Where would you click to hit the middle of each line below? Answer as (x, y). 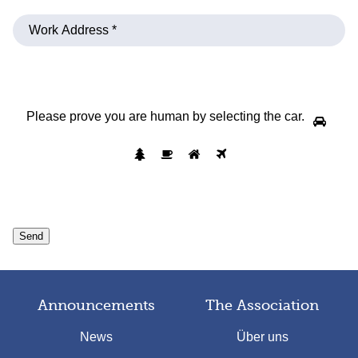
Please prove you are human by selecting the (155, 117)
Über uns (262, 337)
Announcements (96, 306)
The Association (262, 306)
